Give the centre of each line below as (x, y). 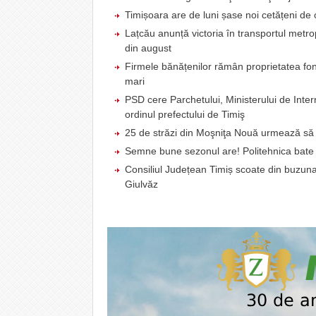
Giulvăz (141, 184)
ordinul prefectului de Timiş (185, 114)
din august (148, 48)
